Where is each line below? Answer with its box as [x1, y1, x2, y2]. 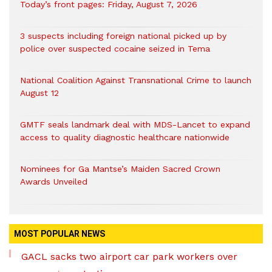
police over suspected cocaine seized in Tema [20, 44, 210, 54]
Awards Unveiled [20, 177, 87, 187]
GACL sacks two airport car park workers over [21, 251, 237, 263]
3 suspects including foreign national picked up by [20, 31, 226, 41]
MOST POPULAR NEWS [14, 229, 105, 239]
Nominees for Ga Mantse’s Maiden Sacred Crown [20, 164, 220, 174]
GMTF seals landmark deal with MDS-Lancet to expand [20, 120, 250, 130]
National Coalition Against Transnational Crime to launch [20, 75, 251, 86]
